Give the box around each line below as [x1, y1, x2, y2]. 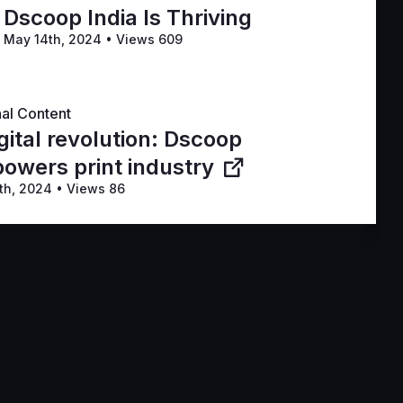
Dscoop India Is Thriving [4, 4, 252, 31]
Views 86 [62, 181, 125, 197]
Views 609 [112, 31, 183, 48]
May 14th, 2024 [4, 31, 105, 48]
